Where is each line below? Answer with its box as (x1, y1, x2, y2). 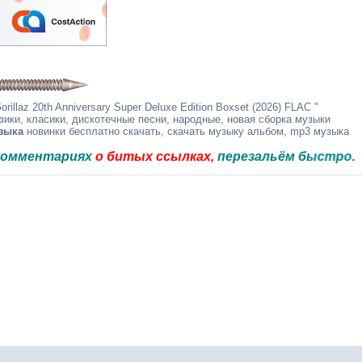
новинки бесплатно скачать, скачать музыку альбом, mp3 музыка (23, 125, 349, 137)
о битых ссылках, (41, 149, 164, 163)
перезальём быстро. (163, 149, 302, 163)
